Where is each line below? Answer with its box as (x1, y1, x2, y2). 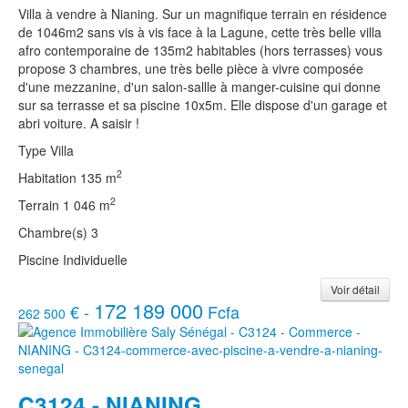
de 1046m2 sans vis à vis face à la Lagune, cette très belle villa (18, 22, 382, 41)
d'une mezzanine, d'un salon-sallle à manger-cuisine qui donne (18, 76, 381, 96)
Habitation (18, 168, 80, 187)
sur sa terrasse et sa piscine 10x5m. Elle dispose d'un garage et (18, 95, 387, 114)
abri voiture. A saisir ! (18, 113, 139, 132)
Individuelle (63, 250, 127, 269)
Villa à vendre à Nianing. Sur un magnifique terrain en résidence (18, 4, 387, 23)
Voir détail (331, 280, 380, 297)
